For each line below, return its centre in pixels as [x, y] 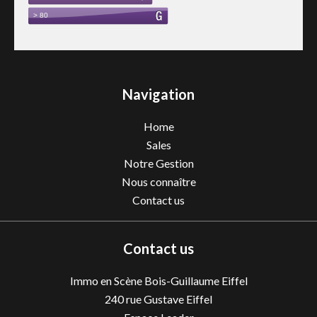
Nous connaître [158, 181]
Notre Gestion [158, 163]
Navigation [158, 94]
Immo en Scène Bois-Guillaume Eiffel [158, 281]
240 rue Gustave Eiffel [158, 299]
